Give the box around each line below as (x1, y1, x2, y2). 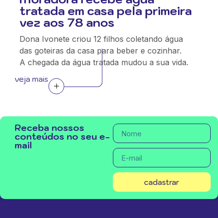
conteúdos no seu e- (15, 131, 110, 142)
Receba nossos (15, 122, 84, 133)
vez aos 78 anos (19, 15, 114, 30)
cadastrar (144, 177, 180, 187)
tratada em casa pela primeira (19, 3, 192, 18)
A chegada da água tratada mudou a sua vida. (19, 57, 188, 67)
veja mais (15, 74, 48, 84)
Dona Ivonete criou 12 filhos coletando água (19, 34, 183, 44)
